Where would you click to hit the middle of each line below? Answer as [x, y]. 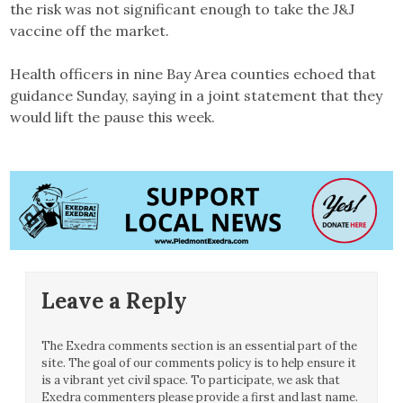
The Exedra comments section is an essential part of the [200, 346]
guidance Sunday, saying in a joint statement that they [197, 96]
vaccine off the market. [90, 31]
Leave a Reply [115, 301]
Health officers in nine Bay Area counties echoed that [193, 74]
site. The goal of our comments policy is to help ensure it [199, 363]
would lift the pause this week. [113, 117]
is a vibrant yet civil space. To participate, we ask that [191, 381]
